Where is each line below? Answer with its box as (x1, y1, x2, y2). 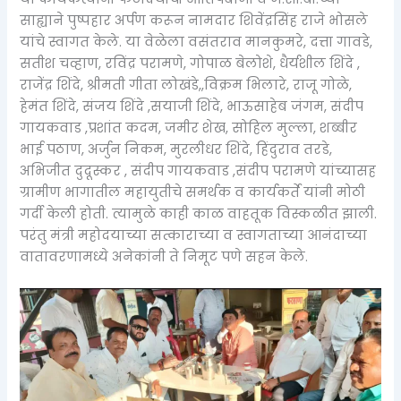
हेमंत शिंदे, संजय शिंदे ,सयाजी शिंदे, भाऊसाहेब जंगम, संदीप (20, 97, 364, 115)
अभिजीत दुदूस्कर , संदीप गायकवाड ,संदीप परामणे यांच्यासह (20, 161, 377, 180)
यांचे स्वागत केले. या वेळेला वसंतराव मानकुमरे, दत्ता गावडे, (20, 32, 373, 51)
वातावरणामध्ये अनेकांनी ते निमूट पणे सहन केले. (20, 247, 309, 266)
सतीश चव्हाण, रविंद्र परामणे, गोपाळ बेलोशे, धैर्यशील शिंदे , (20, 54, 361, 73)
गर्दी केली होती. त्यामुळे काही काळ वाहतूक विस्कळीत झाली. (20, 204, 378, 223)
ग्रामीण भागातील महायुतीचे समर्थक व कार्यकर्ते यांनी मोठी (20, 183, 366, 201)
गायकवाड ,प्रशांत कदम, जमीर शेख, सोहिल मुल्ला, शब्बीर (20, 118, 358, 137)
